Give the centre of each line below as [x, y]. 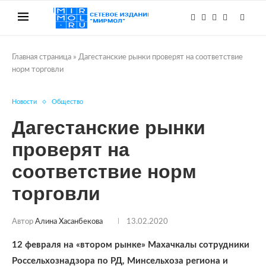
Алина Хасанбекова [69, 222]
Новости [24, 102]
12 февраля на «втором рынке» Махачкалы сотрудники [131, 245]
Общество [67, 102]
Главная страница [42, 57]
